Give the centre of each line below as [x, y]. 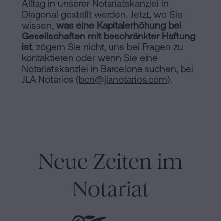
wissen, [39, 25]
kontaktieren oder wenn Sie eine [90, 58]
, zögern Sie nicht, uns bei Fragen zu [107, 47]
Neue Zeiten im [110, 162]
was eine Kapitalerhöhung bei [119, 25]
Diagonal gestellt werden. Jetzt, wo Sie [102, 15]
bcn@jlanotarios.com [123, 80]
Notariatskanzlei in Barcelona [82, 69]
